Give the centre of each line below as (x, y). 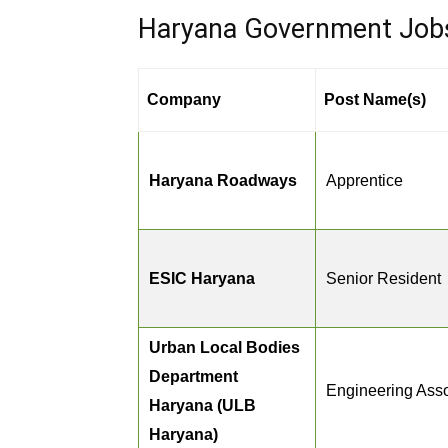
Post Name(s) (375, 99)
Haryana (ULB (202, 405)
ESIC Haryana (202, 278)
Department (193, 376)
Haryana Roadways (223, 180)
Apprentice (364, 180)
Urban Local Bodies (224, 347)
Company (184, 99)
